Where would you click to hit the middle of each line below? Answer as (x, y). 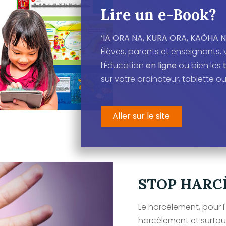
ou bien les (200, 65)
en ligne (160, 65)
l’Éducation (122, 65)
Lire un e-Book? (159, 14)
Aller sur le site (141, 116)
